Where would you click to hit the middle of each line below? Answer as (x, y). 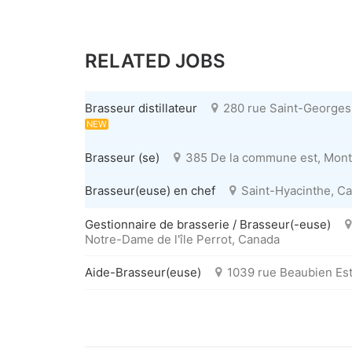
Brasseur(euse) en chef (150, 191)
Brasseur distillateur (141, 108)
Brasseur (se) (122, 157)
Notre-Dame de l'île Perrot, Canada (182, 239)
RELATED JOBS (155, 61)
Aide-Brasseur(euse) (143, 273)
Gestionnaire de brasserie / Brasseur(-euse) (208, 224)
